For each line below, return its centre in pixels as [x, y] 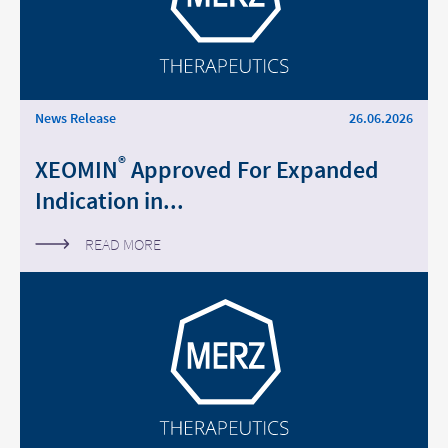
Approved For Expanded [252, 169]
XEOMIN [76, 169]
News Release [75, 118]
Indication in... [109, 200]
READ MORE [123, 244]
